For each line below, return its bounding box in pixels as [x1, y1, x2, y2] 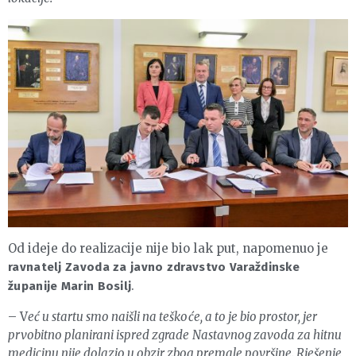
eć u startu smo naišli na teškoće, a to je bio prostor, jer [28, 309, 317, 325]
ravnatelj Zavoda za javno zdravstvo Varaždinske [8, 260, 300, 275]
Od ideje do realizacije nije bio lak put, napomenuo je [8, 241, 328, 257]
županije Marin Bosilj [8, 279, 132, 294]
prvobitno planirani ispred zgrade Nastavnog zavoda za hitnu [8, 327, 342, 343]
